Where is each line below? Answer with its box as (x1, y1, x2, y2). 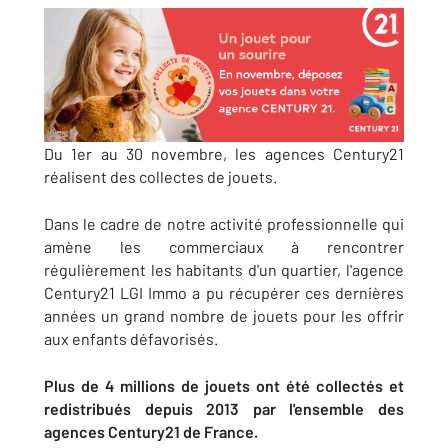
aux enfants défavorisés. (44, 328, 218, 348)
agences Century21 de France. (44, 421, 258, 441)
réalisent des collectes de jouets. (44, 166, 277, 186)
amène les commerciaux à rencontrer (44, 236, 404, 256)
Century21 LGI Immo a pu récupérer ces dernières (44, 282, 404, 302)
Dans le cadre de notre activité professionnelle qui (44, 213, 404, 233)
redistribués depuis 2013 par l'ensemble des (44, 398, 404, 418)
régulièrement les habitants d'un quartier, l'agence (44, 259, 404, 279)
